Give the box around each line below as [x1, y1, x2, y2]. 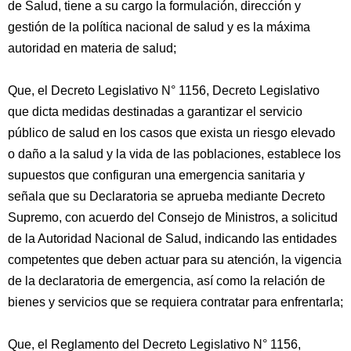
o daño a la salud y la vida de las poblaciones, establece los [8, 147, 341, 161]
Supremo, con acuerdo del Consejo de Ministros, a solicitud [8, 211, 338, 224]
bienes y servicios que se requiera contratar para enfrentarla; [8, 295, 343, 309]
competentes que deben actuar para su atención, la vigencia [8, 253, 342, 266]
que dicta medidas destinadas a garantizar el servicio [8, 105, 302, 118]
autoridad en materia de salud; [8, 42, 176, 55]
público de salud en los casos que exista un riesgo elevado [8, 126, 335, 139]
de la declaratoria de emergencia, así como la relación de [8, 274, 325, 288]
